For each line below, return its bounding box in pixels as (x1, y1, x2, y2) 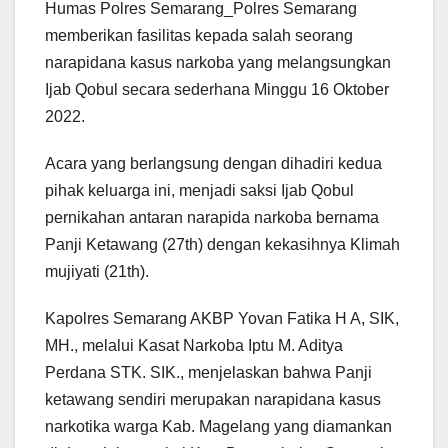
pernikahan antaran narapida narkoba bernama (45, 209, 379, 227)
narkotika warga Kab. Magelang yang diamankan (45, 418, 392, 436)
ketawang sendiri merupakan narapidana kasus (45, 391, 381, 409)
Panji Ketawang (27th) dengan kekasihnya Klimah (45, 236, 400, 254)
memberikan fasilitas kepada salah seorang (45, 27, 353, 45)
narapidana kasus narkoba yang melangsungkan (45, 54, 391, 72)
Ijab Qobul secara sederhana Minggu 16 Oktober (45, 81, 389, 99)
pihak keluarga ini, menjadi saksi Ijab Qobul (45, 182, 354, 200)
